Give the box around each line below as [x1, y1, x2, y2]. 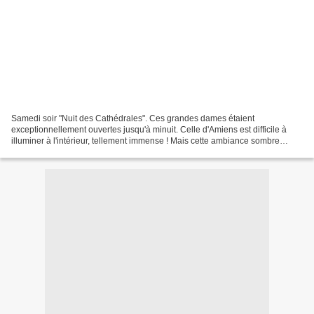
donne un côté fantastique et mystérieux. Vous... [11, 146, 192, 157]
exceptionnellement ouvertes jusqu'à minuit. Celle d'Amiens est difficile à [11, 124, 287, 135]
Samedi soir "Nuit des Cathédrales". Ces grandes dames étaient [11, 113, 254, 123]
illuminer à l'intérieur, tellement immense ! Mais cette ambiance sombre [11, 135, 280, 146]
